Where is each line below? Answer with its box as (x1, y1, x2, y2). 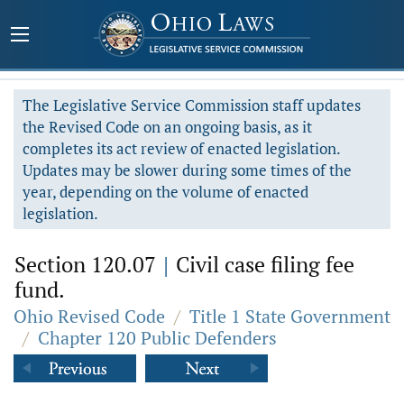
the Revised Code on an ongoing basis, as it (23, 116, 312, 137)
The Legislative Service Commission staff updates (23, 95, 361, 115)
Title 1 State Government (189, 304, 390, 328)
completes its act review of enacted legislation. (23, 138, 341, 159)
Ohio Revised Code (14, 304, 165, 328)
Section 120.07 (14, 250, 161, 279)
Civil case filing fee (170, 250, 354, 279)
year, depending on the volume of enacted (23, 181, 308, 202)
